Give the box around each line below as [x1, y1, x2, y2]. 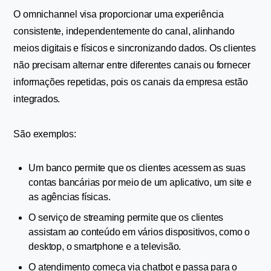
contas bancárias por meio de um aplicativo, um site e [28, 177, 252, 188]
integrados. [13, 94, 60, 104]
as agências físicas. [28, 192, 111, 202]
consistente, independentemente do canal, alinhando [13, 26, 235, 36]
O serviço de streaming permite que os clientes [28, 212, 224, 223]
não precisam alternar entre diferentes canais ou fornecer [13, 60, 251, 70]
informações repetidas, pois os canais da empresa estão [13, 77, 248, 87]
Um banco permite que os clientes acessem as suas [28, 163, 246, 173]
